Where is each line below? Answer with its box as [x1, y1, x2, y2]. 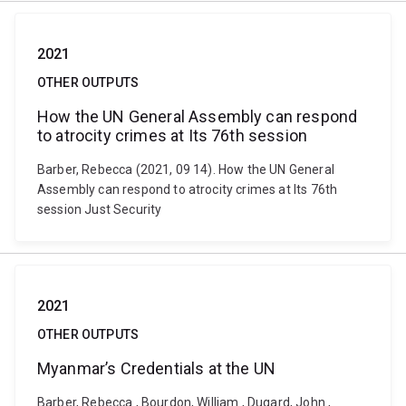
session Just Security [37, 202, 162, 217]
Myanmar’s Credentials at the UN [37, 359, 275, 378]
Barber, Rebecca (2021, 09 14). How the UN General [37, 162, 334, 177]
